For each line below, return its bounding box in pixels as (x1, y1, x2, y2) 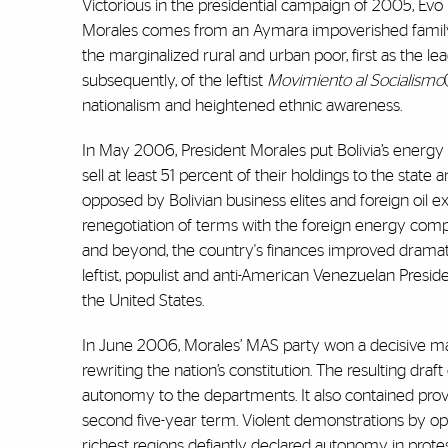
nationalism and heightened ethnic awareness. (82, 97, 402, 115)
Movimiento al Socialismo (267, 72, 444, 90)
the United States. (82, 292, 208, 310)
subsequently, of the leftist (82, 72, 267, 90)
